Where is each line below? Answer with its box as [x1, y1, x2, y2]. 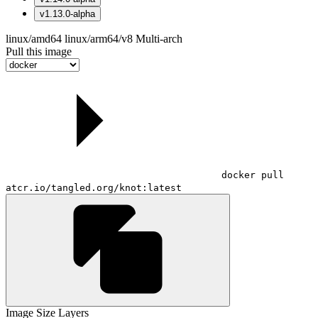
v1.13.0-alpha [40, 8, 95, 19]
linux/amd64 [6, 32, 62, 45]
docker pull [221, 169, 284, 180]
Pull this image [6, 45, 72, 57]
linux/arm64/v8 [65, 32, 133, 45]
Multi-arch [136, 32, 182, 45]
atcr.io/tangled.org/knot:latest [6, 182, 182, 193]
